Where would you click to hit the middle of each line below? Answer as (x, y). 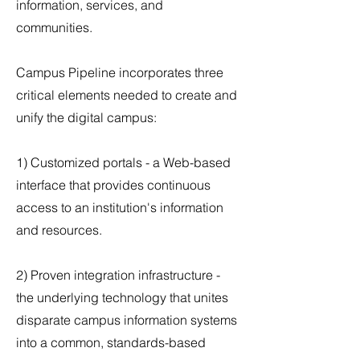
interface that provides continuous (113, 185)
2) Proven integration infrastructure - (118, 275)
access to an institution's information (120, 207)
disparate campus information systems (127, 320)
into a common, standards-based (111, 342)
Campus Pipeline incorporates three (120, 72)
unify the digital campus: (86, 117)
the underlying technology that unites (122, 297)
